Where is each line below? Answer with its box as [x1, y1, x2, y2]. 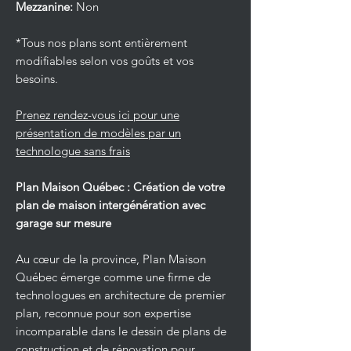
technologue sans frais [16, 143, 130, 158]
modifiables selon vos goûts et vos [16, 53, 194, 68]
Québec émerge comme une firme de [16, 270, 211, 284]
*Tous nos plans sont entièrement [16, 35, 187, 50]
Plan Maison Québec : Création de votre [16, 179, 225, 194]
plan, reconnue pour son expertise [16, 306, 191, 320]
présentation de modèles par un [16, 125, 181, 140]
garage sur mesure [16, 215, 111, 230]
